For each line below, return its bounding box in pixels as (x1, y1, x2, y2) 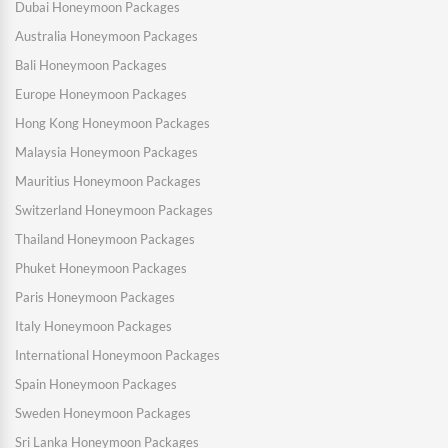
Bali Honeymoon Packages (15, 57, 167, 74)
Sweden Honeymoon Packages (15, 405, 191, 422)
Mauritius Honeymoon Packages (15, 173, 201, 190)
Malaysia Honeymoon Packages (15, 144, 198, 161)
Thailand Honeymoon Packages (15, 231, 195, 248)
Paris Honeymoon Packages (15, 289, 175, 306)
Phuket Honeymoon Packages (15, 260, 187, 277)
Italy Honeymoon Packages (15, 318, 172, 335)
